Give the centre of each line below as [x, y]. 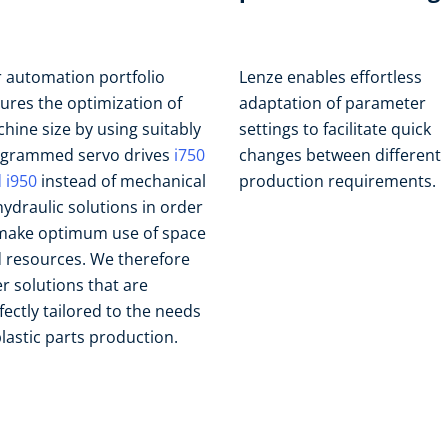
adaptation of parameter [332, 103]
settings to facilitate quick [335, 129]
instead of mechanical [121, 181]
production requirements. [337, 181]
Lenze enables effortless [330, 77]
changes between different [340, 155]
